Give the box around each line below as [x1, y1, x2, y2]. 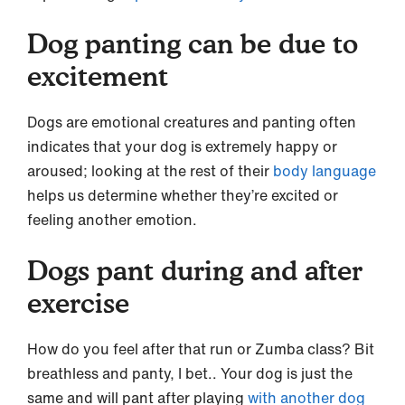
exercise [27, 286, 129, 319]
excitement [27, 59, 168, 92]
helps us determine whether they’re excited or [27, 184, 338, 206]
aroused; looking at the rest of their [27, 159, 273, 182]
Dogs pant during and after [27, 253, 363, 287]
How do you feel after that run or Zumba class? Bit [27, 337, 374, 360]
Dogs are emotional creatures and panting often [27, 110, 356, 133]
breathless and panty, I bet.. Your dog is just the [27, 362, 353, 384]
